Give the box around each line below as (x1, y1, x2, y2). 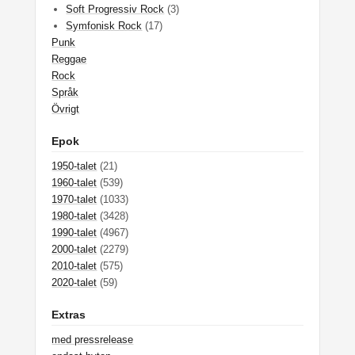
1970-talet (52, 193, 97, 205)
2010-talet (52, 260, 97, 272)
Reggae (52, 53, 87, 65)
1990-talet (52, 227, 97, 239)
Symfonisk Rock (66, 20, 143, 32)
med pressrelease (52, 334, 134, 345)
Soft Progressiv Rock (66, 3, 165, 15)
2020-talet (52, 277, 97, 288)
